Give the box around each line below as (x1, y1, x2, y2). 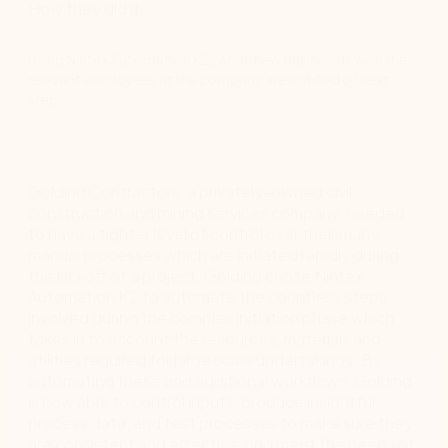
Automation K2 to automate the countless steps (28, 286, 387, 308)
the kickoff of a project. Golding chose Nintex (28, 265, 363, 287)
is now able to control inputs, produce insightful (28, 391, 375, 413)
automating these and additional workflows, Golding (28, 370, 412, 392)
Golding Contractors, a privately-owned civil (28, 181, 352, 203)
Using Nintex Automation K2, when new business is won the (28, 50, 407, 69)
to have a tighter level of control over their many (28, 223, 379, 245)
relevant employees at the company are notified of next (28, 70, 389, 89)
